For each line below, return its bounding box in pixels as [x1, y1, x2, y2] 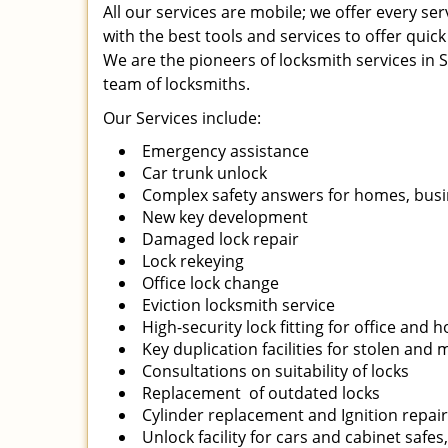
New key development [142, 206, 308, 228]
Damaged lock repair [142, 228, 299, 250]
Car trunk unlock [142, 162, 267, 184]
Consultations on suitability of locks [142, 360, 409, 382]
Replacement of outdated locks [142, 382, 380, 404]
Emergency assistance [142, 140, 309, 162]
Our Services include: [103, 107, 261, 129]
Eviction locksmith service [142, 294, 335, 316]
